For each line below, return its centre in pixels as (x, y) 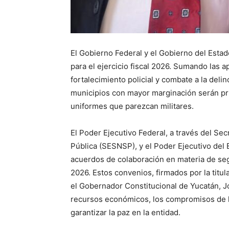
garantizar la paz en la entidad (124, 213)
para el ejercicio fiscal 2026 (120, 66)
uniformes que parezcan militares (131, 106)
